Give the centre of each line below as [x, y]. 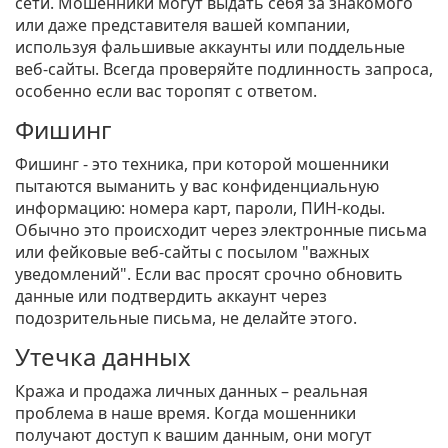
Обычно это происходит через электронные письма [221, 230]
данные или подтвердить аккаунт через [171, 296]
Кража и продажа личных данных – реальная [191, 391]
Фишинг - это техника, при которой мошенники [202, 164]
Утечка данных [103, 357]
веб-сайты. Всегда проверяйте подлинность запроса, [224, 69]
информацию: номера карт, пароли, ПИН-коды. [200, 208]
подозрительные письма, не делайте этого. [186, 318]
